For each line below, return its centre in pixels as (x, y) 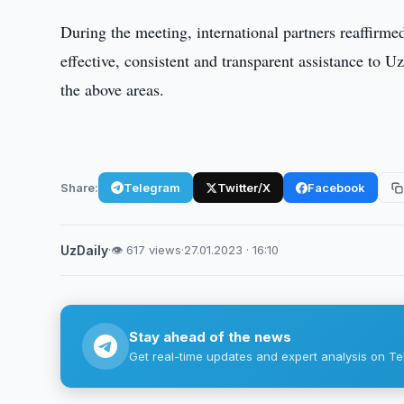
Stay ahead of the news (211, 337)
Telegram (152, 187)
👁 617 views (147, 250)
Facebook (337, 187)
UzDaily (85, 250)
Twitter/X (244, 187)
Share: (80, 187)
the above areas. (113, 89)
